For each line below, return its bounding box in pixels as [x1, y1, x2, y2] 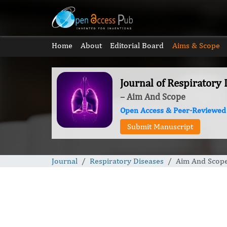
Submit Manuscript [127, 122, 193, 131]
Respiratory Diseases [90, 156, 164, 166]
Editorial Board [110, 41, 164, 50]
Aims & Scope [172, 41, 220, 50]
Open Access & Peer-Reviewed [120, 105, 226, 115]
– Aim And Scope [120, 91, 185, 102]
